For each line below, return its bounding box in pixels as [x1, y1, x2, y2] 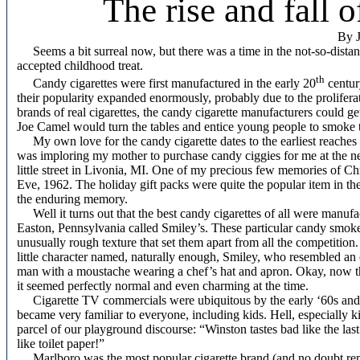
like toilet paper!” [17, 337, 104, 351]
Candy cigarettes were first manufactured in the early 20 [17, 76, 316, 91]
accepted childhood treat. [17, 59, 143, 72]
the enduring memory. [17, 192, 128, 207]
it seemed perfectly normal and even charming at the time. [17, 279, 309, 293]
